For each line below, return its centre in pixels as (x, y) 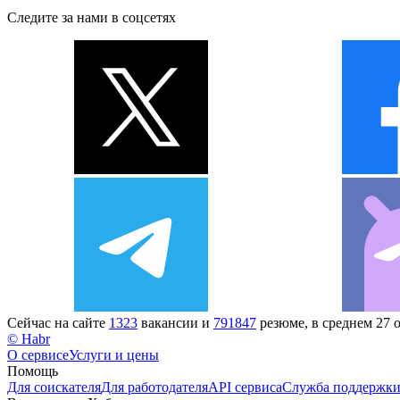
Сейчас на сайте (58, 322)
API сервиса (245, 387)
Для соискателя (54, 387)
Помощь (33, 371)
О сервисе (38, 354)
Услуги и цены (114, 354)
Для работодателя (154, 387)
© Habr (29, 338)
